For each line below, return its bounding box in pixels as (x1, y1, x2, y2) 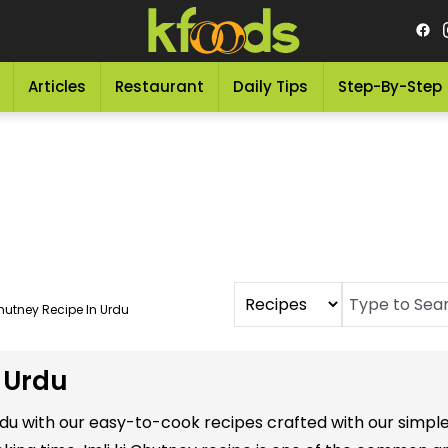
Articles (27, 76, 86, 97)
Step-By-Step (337, 76, 442, 97)
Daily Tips (233, 76, 309, 97)
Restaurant (115, 76, 205, 97)
